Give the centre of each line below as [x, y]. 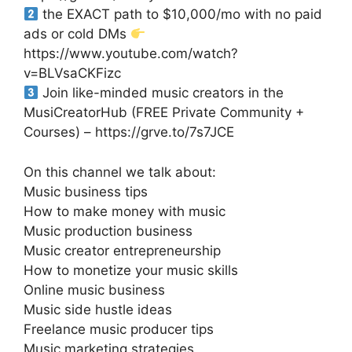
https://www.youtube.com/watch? [131, 53]
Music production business [108, 231]
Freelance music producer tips [119, 329]
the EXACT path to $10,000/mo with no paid [181, 14]
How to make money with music [125, 211]
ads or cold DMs [77, 34]
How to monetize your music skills [131, 270]
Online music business [94, 290]
